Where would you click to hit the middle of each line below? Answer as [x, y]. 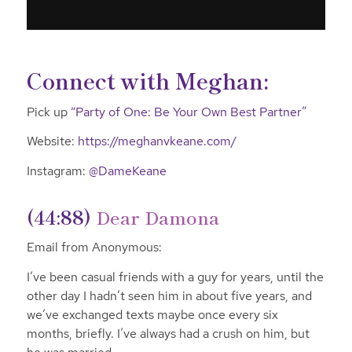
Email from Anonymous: [94, 247]
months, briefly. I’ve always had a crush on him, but [168, 333]
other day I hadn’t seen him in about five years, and [169, 295]
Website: [52, 141]
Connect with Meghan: [147, 81]
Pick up [48, 112]
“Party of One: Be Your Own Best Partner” [188, 112]
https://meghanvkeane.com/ [157, 141]
